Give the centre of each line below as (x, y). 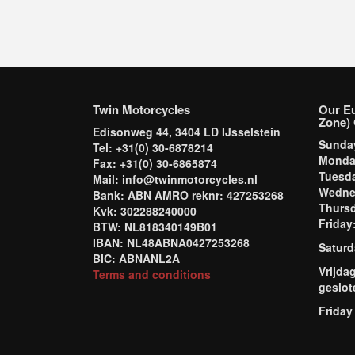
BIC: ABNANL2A (136, 258)
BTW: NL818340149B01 (155, 227)
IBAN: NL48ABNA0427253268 (171, 242)
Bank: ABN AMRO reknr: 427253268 (188, 195)
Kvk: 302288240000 (145, 211)
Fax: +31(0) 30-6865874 (155, 163)
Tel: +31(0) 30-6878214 (153, 147)
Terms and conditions (152, 274)
